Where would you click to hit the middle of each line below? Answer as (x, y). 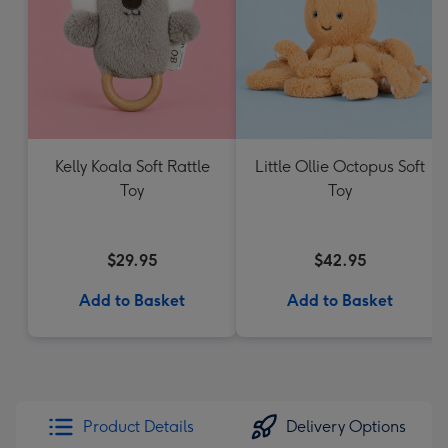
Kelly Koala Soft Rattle (132, 166)
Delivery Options (346, 426)
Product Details (138, 426)
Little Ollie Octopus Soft (340, 166)
